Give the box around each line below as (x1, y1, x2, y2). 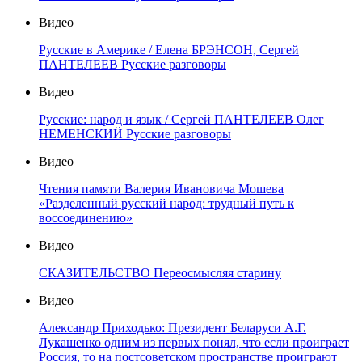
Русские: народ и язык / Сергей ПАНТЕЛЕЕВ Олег (39, 112, 324, 127)
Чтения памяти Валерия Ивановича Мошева (39, 182, 284, 196)
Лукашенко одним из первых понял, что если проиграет (39, 335, 349, 350)
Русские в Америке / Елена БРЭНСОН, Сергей (39, 43, 299, 57)
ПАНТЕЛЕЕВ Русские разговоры (39, 57, 226, 72)
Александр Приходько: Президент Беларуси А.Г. (39, 321, 306, 335)
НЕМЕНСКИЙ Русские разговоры (39, 127, 231, 141)
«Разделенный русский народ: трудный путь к (39, 196, 294, 211)
